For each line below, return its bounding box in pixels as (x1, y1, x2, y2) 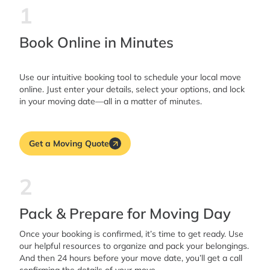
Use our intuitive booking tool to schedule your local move (19, 72, 241, 83)
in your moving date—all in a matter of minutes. (19, 96, 202, 107)
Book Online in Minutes (19, 33, 174, 52)
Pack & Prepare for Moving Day (19, 204, 231, 223)
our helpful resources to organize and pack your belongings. (19, 240, 249, 252)
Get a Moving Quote (29, 137, 109, 149)
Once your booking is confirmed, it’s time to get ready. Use (19, 228, 243, 240)
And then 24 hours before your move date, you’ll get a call (19, 253, 242, 264)
